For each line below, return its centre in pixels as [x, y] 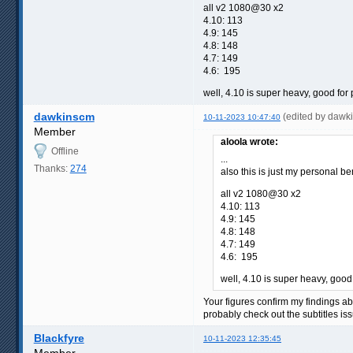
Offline [65, 151]
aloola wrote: [249, 141]
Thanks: [52, 168]
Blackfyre [59, 338]
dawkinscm [64, 116]
